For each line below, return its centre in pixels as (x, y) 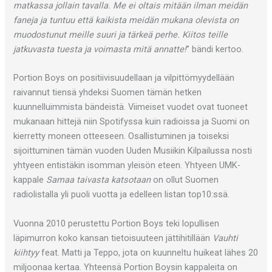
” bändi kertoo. (215, 49)
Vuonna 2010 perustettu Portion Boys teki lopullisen (117, 223)
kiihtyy (26, 252)
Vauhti (226, 238)
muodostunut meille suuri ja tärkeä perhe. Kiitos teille (121, 35)
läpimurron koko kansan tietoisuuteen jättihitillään (113, 238)
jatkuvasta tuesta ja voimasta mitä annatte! (100, 49)
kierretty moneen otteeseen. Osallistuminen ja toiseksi (121, 136)
